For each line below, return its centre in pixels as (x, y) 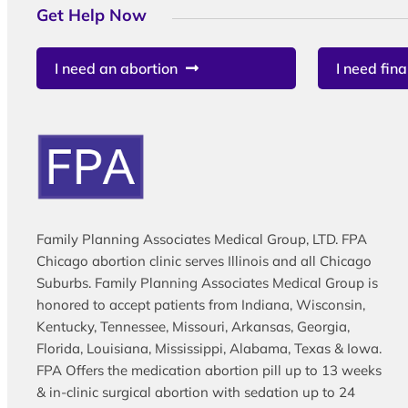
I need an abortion (116, 68)
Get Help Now (92, 15)
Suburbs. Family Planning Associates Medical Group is (207, 282)
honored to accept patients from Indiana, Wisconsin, (201, 304)
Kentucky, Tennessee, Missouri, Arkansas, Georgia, (193, 326)
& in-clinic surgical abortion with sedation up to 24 (196, 392)
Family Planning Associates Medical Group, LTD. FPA (202, 239)
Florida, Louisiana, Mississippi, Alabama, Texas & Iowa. (209, 348)
